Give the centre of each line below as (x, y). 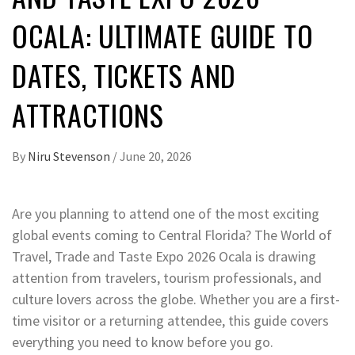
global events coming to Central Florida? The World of (172, 235)
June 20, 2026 (156, 156)
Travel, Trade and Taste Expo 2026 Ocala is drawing (164, 256)
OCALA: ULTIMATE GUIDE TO (163, 35)
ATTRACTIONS (88, 114)
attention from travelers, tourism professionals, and (167, 277)
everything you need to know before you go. (143, 342)
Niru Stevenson (70, 156)
